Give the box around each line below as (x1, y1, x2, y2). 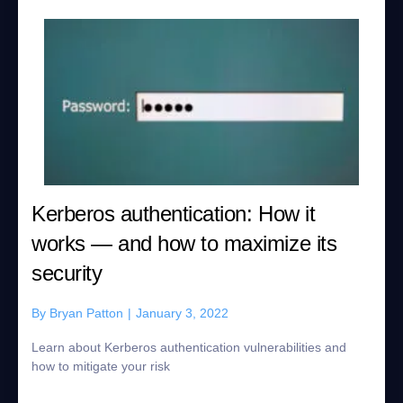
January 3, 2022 (136, 306, 228, 320)
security (31, 261, 103, 285)
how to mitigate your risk (31, 359, 170, 373)
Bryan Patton (49, 306, 123, 320)
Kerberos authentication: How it (31, 201, 316, 226)
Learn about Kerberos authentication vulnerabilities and (31, 340, 346, 354)
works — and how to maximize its (31, 231, 337, 255)
